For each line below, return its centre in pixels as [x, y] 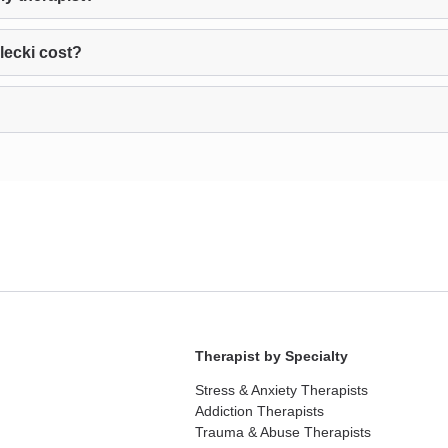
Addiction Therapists [260, 411]
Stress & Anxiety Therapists [282, 390]
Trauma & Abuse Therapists [283, 432]
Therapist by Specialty [272, 356]
